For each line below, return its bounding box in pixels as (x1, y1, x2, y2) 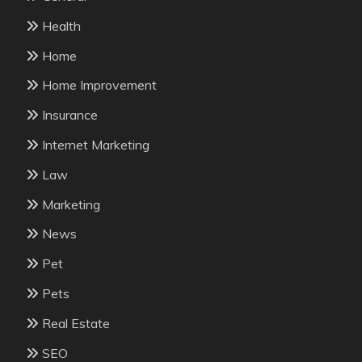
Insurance (42, 107, 98, 124)
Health (42, 17, 81, 34)
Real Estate (42, 314, 110, 331)
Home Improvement (42, 77, 157, 94)
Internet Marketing (42, 136, 149, 153)
